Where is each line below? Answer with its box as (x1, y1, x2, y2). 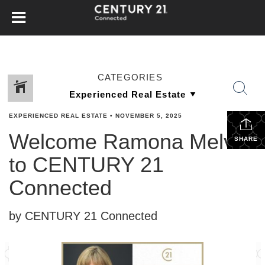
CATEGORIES (97, 72, 163, 82)
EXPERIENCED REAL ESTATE (9, 112, 108, 119)
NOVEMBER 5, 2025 (115, 112, 182, 119)
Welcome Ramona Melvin (9, 130, 251, 154)
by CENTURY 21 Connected (9, 209, 157, 222)
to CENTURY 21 (9, 153, 164, 177)
